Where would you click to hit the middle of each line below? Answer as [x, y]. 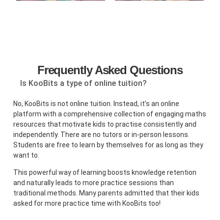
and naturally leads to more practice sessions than [94, 183]
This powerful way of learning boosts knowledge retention [105, 173]
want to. [27, 155]
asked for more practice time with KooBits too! [87, 204]
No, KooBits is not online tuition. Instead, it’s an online [96, 104]
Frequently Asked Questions [110, 70]
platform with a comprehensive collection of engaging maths [110, 114]
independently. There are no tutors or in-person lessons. [102, 135]
